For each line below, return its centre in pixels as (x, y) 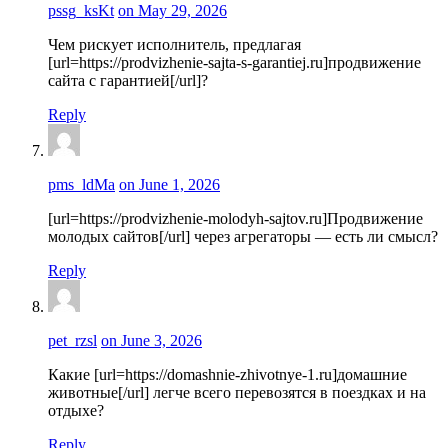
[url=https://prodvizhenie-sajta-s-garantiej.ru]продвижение (234, 62)
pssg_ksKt (81, 10)
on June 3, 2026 (151, 340)
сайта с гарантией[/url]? (128, 80)
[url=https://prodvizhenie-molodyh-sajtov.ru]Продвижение (235, 218)
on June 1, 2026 (169, 184)
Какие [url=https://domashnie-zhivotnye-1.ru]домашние (227, 374)
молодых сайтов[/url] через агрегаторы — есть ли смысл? (243, 236)
